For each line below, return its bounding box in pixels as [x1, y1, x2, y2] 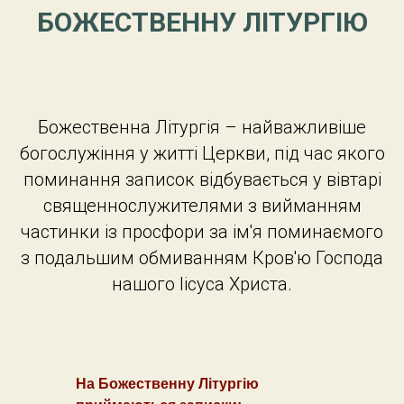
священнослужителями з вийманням [42, 195, 362, 216]
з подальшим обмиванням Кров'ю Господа [21, 247, 383, 269]
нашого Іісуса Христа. [112, 273, 292, 295]
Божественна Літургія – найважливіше [38, 116, 366, 138]
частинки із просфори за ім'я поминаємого [21, 221, 383, 243]
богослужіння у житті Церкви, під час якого [19, 142, 385, 164]
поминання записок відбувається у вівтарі [23, 169, 381, 190]
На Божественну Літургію [76, 376, 259, 391]
